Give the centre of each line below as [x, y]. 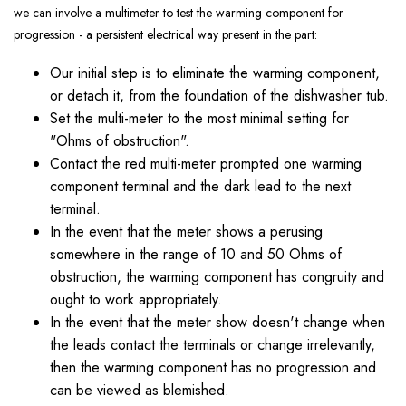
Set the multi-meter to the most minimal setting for [199, 119]
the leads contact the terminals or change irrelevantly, [213, 345]
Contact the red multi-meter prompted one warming [206, 164]
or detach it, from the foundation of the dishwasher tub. [219, 96]
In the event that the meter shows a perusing [186, 232]
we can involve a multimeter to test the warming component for [179, 13]
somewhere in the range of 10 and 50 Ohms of [196, 255]
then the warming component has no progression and [213, 368]
